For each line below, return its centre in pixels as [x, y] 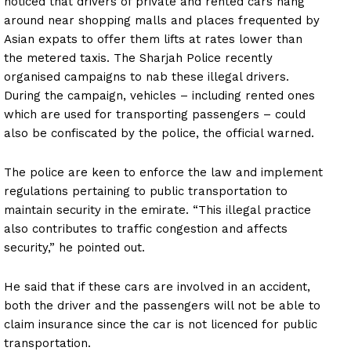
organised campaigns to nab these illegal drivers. [147, 77]
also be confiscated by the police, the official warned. [159, 134]
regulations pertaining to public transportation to [146, 192]
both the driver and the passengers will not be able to [162, 306]
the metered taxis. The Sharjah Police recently [138, 58]
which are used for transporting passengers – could [155, 115]
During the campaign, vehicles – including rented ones [159, 96]
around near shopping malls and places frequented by [162, 21]
